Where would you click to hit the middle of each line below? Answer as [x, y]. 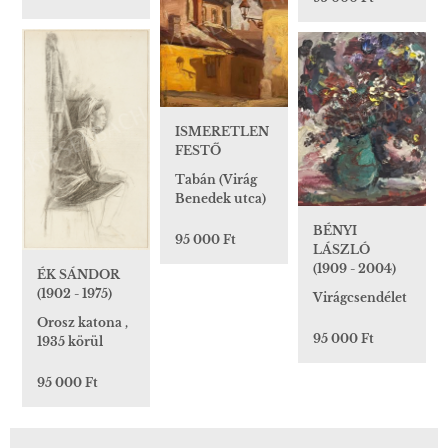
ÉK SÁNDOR [78, 275]
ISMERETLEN [222, 131]
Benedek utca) [220, 198]
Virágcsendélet [360, 298]
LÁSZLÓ [341, 250]
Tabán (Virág [216, 179]
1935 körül [70, 342]
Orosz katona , [82, 323]
